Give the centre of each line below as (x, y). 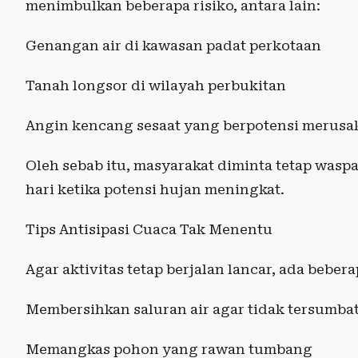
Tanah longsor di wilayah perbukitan (156, 86)
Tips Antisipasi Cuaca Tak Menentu (149, 230)
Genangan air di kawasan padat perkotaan (173, 46)
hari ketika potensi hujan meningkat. (155, 190)
